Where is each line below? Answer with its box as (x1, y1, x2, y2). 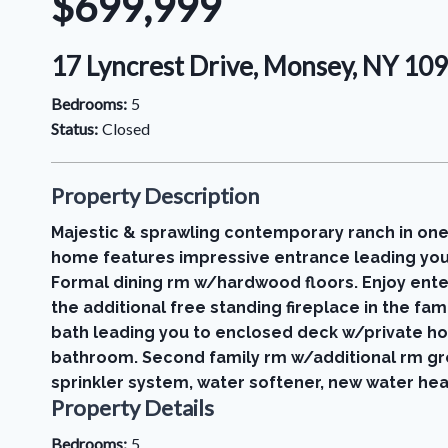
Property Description (51, 182, 259, 209)
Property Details (51, 394, 214, 421)
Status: (51, 119, 98, 138)
